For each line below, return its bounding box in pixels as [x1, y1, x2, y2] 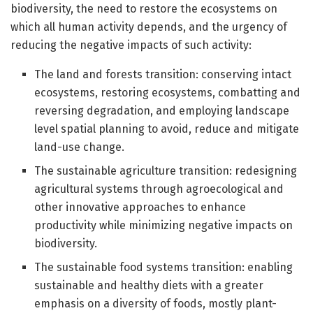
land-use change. [34, 140, 125, 154]
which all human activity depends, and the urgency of [10, 20, 287, 34]
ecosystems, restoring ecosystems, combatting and [34, 86, 301, 100]
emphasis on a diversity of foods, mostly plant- [34, 297, 277, 311]
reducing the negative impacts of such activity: [10, 38, 252, 52]
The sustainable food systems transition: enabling [34, 261, 293, 275]
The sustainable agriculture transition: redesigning [34, 164, 298, 178]
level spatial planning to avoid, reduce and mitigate [34, 122, 300, 136]
